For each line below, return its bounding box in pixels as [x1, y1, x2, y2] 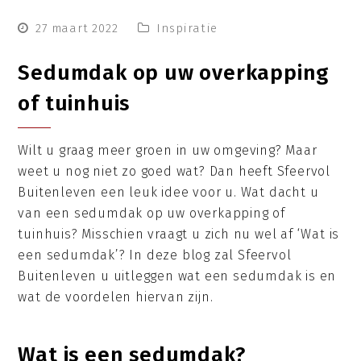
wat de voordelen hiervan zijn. [18, 289, 214, 305]
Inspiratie [156, 21, 218, 35]
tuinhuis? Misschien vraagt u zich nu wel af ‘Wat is [18, 226, 340, 242]
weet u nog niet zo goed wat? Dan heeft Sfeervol [18, 164, 331, 179]
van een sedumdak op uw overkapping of [18, 205, 286, 221]
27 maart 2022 [35, 21, 118, 35]
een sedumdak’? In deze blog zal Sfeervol [18, 247, 292, 263]
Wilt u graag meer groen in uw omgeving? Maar [18, 143, 317, 158]
